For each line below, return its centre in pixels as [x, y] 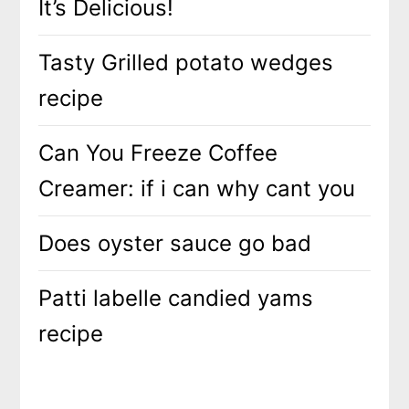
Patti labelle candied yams [176, 298]
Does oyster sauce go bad [175, 243]
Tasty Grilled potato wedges [186, 62]
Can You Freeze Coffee [158, 152]
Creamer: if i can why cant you [197, 188]
